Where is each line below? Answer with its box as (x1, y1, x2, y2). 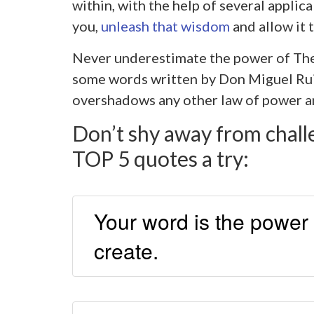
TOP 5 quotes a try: (71, 146, 249, 172)
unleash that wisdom (100, 18, 230, 35)
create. (93, 235, 158, 266)
